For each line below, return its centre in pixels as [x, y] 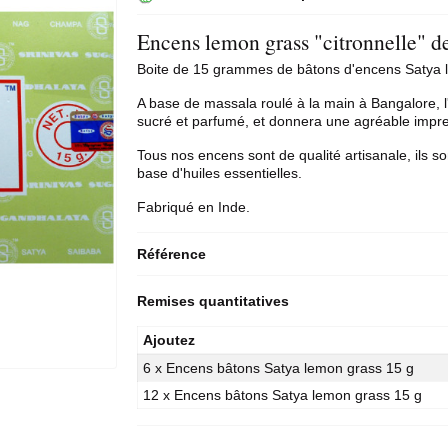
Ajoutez [169, 340]
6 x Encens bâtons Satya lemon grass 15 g [279, 368]
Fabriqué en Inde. [194, 207]
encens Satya [398, 69]
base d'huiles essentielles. [220, 173]
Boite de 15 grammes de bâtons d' [246, 69]
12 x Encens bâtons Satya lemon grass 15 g [283, 395]
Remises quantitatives [213, 301]
